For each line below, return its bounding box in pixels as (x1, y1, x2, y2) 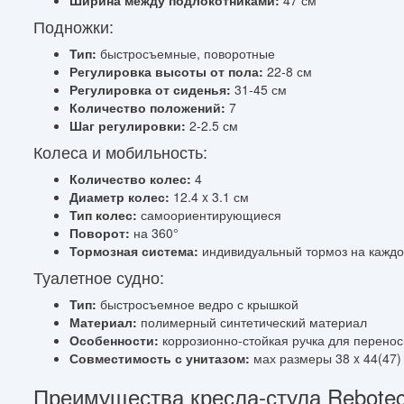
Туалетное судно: (33, 264, 164, 289)
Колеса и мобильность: (33, 139, 207, 163)
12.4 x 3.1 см (170, 187, 249, 206)
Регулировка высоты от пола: (69, 61, 263, 80)
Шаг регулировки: (69, 115, 186, 134)
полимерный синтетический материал (137, 312, 367, 331)
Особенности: (69, 330, 159, 349)
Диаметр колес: (69, 187, 170, 206)
